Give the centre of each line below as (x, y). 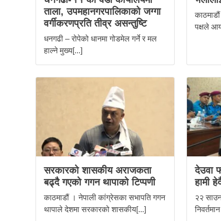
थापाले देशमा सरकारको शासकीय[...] (95, 210)
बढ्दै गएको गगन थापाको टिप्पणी (100, 182)
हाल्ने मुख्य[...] (63, 51)
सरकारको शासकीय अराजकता (98, 170)
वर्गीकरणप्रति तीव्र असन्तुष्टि (95, 23)
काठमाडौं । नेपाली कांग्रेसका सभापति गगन (105, 198)
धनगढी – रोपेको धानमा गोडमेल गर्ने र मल (100, 39)
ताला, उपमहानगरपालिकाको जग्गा (102, 12)
